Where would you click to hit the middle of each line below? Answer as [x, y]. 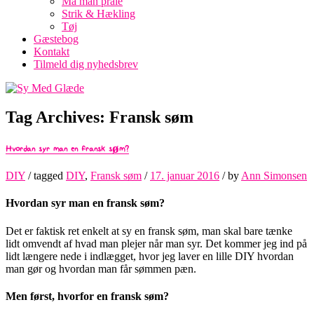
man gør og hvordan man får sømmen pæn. [101, 268]
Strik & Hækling [98, 13]
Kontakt [52, 51]
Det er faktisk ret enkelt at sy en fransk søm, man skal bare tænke [149, 231]
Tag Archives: [57, 117]
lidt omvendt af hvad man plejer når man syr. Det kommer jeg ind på [156, 243]
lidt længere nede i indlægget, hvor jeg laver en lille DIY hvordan [150, 256]
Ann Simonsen [274, 176]
